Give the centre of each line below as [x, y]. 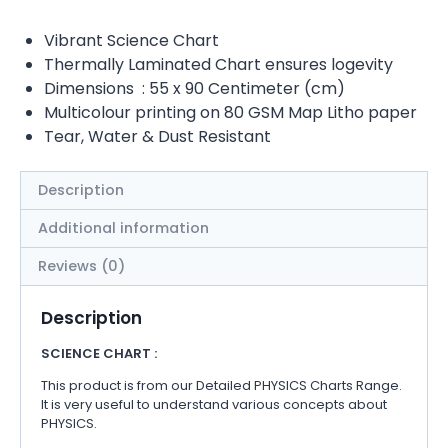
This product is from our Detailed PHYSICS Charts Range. [223, 385]
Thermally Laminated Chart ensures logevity [218, 64]
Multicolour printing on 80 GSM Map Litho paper [230, 112]
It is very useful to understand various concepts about [214, 404]
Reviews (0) [82, 266]
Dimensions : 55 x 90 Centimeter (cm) [194, 88]
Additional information [124, 228]
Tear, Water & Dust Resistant [157, 136]
